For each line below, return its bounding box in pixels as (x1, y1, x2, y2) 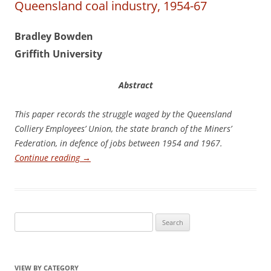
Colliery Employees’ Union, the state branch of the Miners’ (15, 123, 232, 134)
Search (14, 214, 38, 224)
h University (44, 47, 102, 60)
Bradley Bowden (15, 30, 93, 43)
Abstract (118, 79, 153, 91)
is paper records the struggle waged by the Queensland (24, 108, 232, 120)
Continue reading (15, 152, 82, 163)
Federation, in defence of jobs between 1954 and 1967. (15, 137, 223, 149)
